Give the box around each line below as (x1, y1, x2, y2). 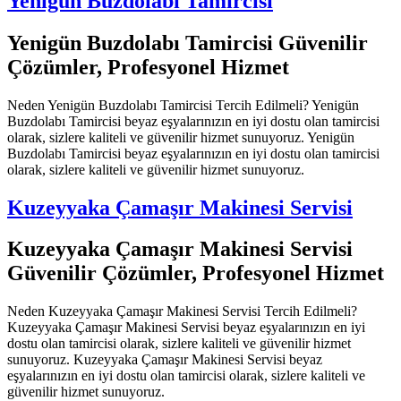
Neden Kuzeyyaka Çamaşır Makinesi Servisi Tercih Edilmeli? (7, 303, 357, 320)
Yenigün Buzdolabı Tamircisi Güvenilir (7, 30, 368, 55)
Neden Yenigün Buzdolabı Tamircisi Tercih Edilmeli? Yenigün (7, 97, 359, 113)
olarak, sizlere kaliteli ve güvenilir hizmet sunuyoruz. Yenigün (7, 129, 354, 145)
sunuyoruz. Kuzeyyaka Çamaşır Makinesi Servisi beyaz (7, 352, 322, 368)
